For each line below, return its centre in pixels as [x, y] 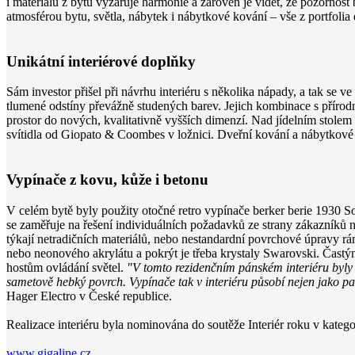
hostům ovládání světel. [67, 267]
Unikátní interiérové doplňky [101, 61]
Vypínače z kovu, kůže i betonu [107, 180]
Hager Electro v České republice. [89, 296]
